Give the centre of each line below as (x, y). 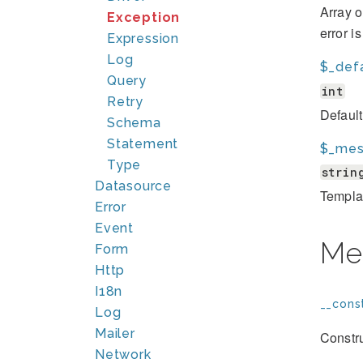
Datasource (133, 186)
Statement (143, 144)
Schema (134, 123)
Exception (144, 17)
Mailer (115, 333)
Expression (143, 38)
